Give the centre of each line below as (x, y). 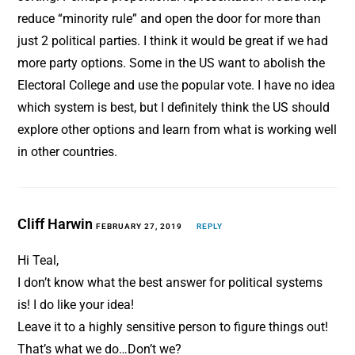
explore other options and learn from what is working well (177, 130)
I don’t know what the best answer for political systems (170, 283)
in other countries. (68, 152)
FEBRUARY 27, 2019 (139, 227)
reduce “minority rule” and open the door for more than (170, 19)
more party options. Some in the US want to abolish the (172, 63)
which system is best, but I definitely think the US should (174, 108)
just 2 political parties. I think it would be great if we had (173, 41)
